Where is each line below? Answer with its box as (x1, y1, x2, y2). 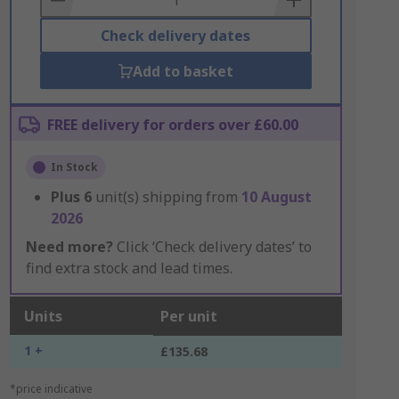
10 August (240, 187, 312, 207)
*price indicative (9, 381, 93, 396)
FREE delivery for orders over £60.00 (46, 115, 298, 134)
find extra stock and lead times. (25, 258, 232, 278)
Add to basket (132, 61, 233, 81)
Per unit (159, 306, 217, 326)
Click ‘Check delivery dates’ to (112, 237, 312, 256)
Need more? (25, 237, 113, 256)
